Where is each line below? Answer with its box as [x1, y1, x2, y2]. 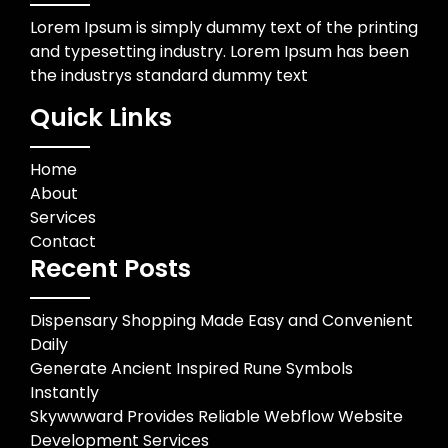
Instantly [30, 381, 99, 404]
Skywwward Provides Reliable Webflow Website [30, 405, 403, 428]
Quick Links [30, 100, 172, 135]
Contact [30, 230, 96, 253]
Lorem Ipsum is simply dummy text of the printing [30, 16, 418, 39]
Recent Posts [30, 251, 191, 286]
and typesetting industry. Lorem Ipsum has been [30, 40, 409, 63]
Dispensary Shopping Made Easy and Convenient [30, 309, 413, 332]
